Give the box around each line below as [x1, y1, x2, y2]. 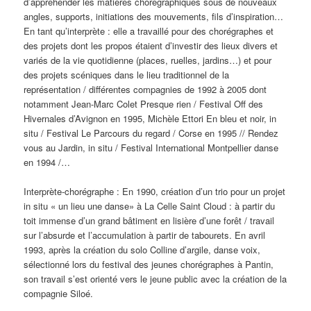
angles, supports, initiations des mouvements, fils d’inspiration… [24, 10, 284, 24]
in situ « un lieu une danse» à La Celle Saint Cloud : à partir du [24, 199, 276, 213]
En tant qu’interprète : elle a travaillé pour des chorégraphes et [24, 24, 274, 38]
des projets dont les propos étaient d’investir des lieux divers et [24, 39, 278, 53]
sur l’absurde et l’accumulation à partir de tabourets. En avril [24, 228, 266, 242]
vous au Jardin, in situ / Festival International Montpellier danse [24, 141, 279, 155]
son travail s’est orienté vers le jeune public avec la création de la [24, 272, 287, 286]
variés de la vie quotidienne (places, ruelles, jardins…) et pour [24, 53, 272, 67]
